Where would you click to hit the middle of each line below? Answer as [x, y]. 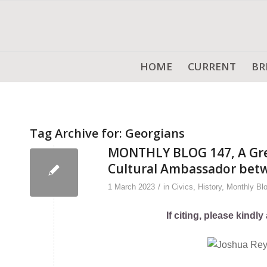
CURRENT [212, 66]
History [210, 187]
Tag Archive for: [77, 133]
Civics [182, 187]
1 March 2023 [131, 187]
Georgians [155, 133]
